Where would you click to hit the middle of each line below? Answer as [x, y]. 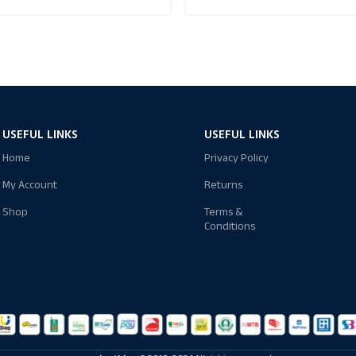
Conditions [230, 226]
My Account [29, 184]
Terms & [224, 211]
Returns [224, 184]
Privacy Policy [237, 157]
